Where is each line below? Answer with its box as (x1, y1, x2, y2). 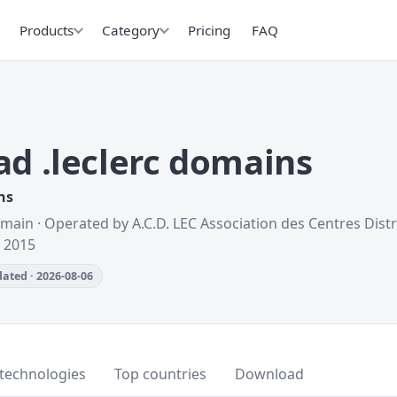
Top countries (114, 364, 206, 384)
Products (19, 20, 74, 39)
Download (235, 364, 304, 384)
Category (102, 20, 160, 39)
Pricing (188, 20, 230, 39)
